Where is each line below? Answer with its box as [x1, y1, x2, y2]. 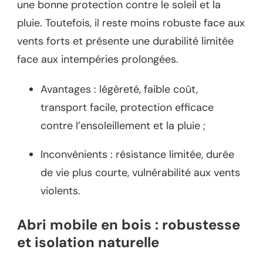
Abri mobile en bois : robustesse [17, 215, 240, 234]
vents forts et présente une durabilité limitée [17, 34, 234, 49]
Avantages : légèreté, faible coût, [41, 82, 198, 97]
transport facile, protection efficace [41, 100, 214, 115]
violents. [41, 184, 80, 198]
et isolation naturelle [17, 233, 159, 252]
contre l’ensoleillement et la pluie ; [41, 119, 205, 133]
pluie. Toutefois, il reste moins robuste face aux [17, 16, 245, 31]
